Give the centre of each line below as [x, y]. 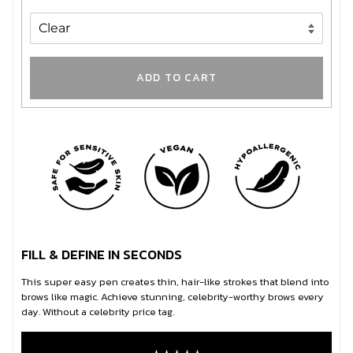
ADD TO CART [176, 78]
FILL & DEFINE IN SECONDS [102, 255]
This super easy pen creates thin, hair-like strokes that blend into [175, 281]
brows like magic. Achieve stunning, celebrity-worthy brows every [173, 296]
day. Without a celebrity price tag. [98, 311]
